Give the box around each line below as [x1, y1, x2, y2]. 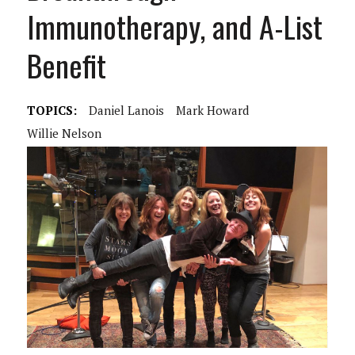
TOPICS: [26, 102, 77, 118]
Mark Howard [175, 102, 249, 118]
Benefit [26, 43, 106, 87]
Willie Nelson [26, 125, 101, 141]
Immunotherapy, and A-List [26, 4, 323, 48]
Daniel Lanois [88, 102, 164, 118]
